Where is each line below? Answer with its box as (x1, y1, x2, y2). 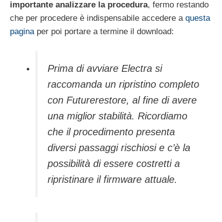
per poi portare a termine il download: (34, 26, 174, 36)
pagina (10, 26, 34, 36)
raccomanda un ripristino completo (48, 79, 199, 90)
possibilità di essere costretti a (48, 158, 180, 169)
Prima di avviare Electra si (48, 63, 162, 74)
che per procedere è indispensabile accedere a (10, 13, 185, 23)
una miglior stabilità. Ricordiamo (48, 111, 187, 122)
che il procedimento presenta (48, 126, 175, 138)
